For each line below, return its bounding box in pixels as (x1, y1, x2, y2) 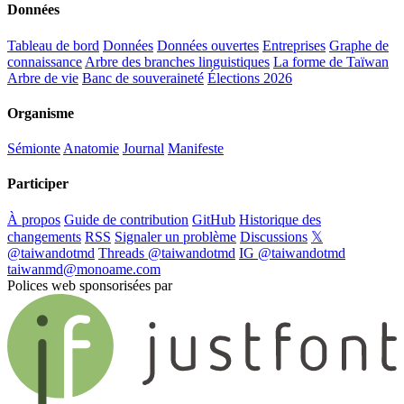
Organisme (7, 105, 74, 121)
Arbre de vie (7, 69, 78, 86)
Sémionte (7, 141, 60, 157)
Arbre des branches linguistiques (85, 53, 270, 69)
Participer (7, 176, 69, 192)
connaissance (7, 53, 82, 69)
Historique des (239, 211, 321, 227)
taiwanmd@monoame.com (7, 261, 161, 277)
